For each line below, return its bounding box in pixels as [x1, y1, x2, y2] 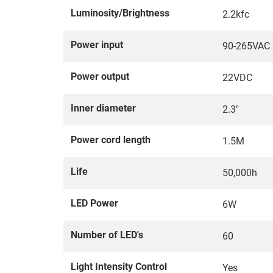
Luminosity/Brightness [71, 7, 169, 19]
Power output [71, 70, 129, 82]
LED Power [71, 197, 118, 209]
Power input [71, 38, 123, 51]
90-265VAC [222, 40, 270, 52]
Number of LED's [71, 229, 143, 241]
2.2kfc [222, 8, 249, 20]
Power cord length [71, 133, 151, 146]
